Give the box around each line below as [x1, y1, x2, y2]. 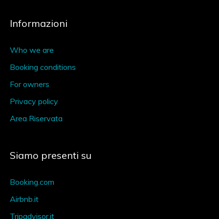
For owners [10, 79, 49, 89]
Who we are [10, 45, 54, 55]
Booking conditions [10, 62, 76, 72]
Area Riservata [10, 113, 63, 123]
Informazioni [10, 17, 67, 29]
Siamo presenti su [10, 149, 91, 161]
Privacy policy [10, 96, 58, 106]
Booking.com [10, 177, 54, 187]
